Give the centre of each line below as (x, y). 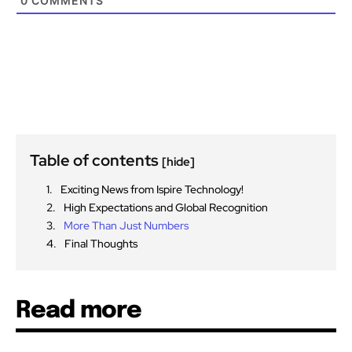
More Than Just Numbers (126, 225)
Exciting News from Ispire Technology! (152, 189)
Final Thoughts (101, 243)
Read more (79, 310)
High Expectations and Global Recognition (166, 207)
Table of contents (96, 160)
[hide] (178, 161)
